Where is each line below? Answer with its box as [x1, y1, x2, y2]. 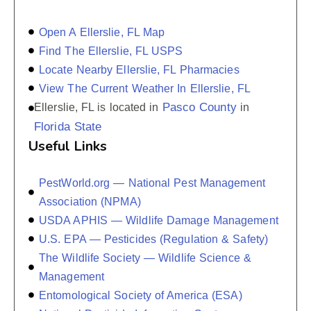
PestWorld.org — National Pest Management [39, 176, 265, 189]
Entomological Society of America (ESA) [39, 289, 242, 301]
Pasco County [162, 100, 237, 114]
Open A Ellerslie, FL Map [39, 26, 165, 38]
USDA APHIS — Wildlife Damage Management [39, 214, 278, 226]
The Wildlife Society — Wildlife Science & [39, 251, 251, 264]
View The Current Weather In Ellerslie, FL [39, 82, 251, 94]
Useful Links [28, 136, 107, 155]
